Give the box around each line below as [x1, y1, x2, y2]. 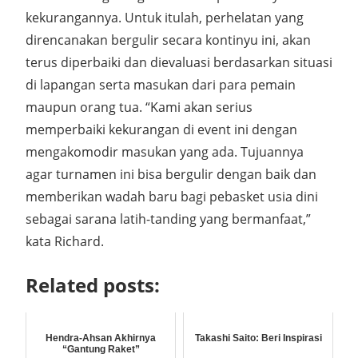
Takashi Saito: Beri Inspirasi [194, 332, 322, 344]
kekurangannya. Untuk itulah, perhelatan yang [26, 9, 304, 26]
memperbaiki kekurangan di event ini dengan [26, 121, 297, 138]
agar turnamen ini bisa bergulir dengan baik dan [26, 165, 316, 183]
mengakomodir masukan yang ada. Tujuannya [26, 143, 304, 161]
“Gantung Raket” [62, 344, 140, 355]
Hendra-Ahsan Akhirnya [46, 332, 156, 344]
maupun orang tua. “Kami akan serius [26, 98, 253, 116]
